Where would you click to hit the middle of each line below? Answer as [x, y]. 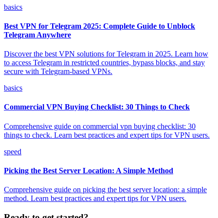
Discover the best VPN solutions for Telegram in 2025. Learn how [106, 54]
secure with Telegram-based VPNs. [58, 72]
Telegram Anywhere [37, 35]
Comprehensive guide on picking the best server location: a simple [105, 190]
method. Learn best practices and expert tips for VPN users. [95, 199]
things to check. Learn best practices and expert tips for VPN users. [107, 135]
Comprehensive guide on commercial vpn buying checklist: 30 [100, 126]
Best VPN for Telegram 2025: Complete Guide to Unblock [100, 26]
